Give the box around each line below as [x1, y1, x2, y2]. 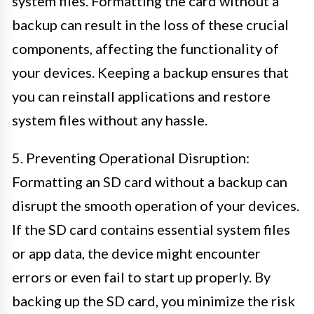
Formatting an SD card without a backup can [12, 172, 287, 190]
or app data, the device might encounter [12, 244, 261, 261]
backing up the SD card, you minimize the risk [12, 292, 295, 309]
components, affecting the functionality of [12, 39, 279, 57]
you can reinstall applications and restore [12, 87, 271, 104]
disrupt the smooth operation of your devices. [12, 196, 299, 214]
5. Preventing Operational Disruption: [12, 149, 250, 166]
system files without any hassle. [12, 111, 207, 128]
